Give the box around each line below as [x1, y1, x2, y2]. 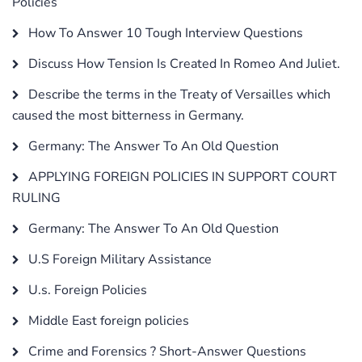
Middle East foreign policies [25, 311, 189, 330]
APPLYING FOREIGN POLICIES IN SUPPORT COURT [25, 167, 337, 186]
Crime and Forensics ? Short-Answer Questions [25, 342, 306, 360]
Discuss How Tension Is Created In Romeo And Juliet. [25, 54, 340, 73]
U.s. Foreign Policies [25, 280, 147, 299]
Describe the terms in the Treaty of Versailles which [25, 85, 330, 103]
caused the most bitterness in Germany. [12, 106, 244, 124]
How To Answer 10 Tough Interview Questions [25, 23, 303, 42]
